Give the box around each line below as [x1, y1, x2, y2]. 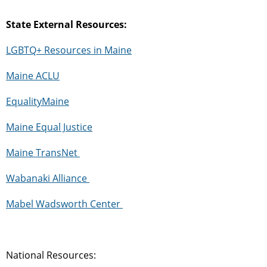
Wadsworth [33, 197, 90, 210]
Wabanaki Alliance [6, 171, 87, 185]
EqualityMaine [6, 94, 69, 108]
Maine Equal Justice [6, 120, 92, 133]
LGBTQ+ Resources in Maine [6, 43, 132, 57]
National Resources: [6, 248, 96, 262]
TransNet [36, 145, 77, 159]
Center [90, 197, 120, 210]
